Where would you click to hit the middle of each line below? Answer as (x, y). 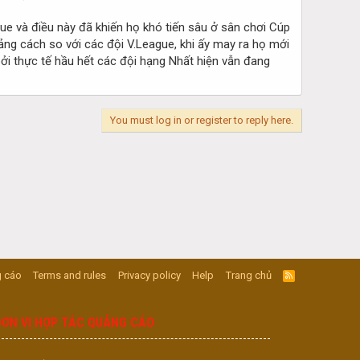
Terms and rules (70, 275)
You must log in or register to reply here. (202, 120)
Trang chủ (248, 275)
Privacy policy (149, 275)
